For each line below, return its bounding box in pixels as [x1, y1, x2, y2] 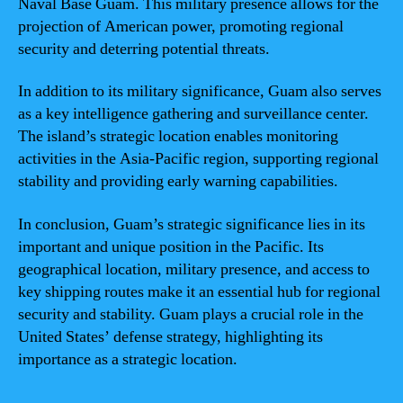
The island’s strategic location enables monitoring [18, 126, 338, 147]
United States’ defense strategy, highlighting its [18, 326, 323, 347]
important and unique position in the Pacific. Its [18, 236, 324, 257]
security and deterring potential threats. [18, 38, 270, 59]
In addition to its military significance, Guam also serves [18, 81, 381, 102]
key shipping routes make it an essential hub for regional [18, 281, 381, 302]
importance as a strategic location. [18, 348, 237, 370]
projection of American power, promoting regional [18, 15, 344, 37]
